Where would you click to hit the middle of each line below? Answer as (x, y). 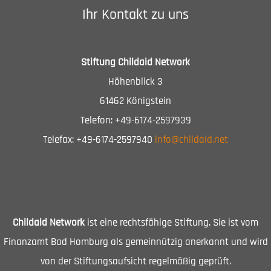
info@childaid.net (191, 140)
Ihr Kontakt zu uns (135, 14)
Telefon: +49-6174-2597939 (135, 121)
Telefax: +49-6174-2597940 (99, 140)
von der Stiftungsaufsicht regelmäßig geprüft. (135, 261)
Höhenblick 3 (135, 82)
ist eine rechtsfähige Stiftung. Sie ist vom (171, 223)
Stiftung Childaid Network (135, 63)
